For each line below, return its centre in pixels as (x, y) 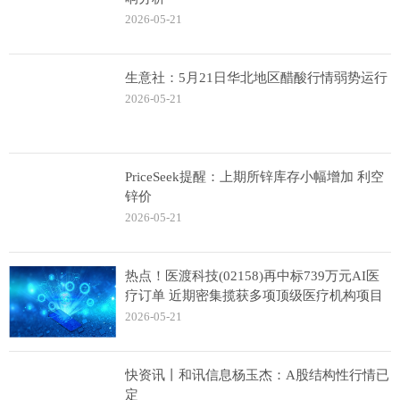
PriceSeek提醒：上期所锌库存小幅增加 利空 (254, 177)
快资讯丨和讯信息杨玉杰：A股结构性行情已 (257, 375)
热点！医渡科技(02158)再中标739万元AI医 (252, 276)
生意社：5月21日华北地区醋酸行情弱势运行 (256, 78)
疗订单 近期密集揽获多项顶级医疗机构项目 (254, 296)
